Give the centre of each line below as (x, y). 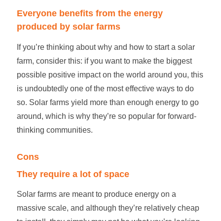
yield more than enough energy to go (134, 102)
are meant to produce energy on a (116, 194)
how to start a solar (162, 47)
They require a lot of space (73, 174)
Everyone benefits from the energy (90, 14)
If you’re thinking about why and (73, 47)
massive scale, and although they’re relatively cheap (108, 208)
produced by (44, 27)
